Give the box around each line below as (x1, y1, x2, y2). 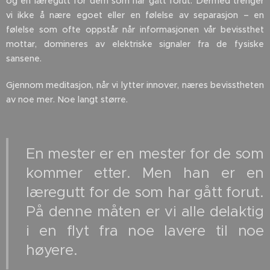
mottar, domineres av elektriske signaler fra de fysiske (6, 39, 264, 50)
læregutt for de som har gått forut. (26, 183, 264, 202)
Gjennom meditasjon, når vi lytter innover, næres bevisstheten (6, 80, 264, 91)
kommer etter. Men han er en (26, 164, 264, 183)
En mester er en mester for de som (26, 145, 264, 163)
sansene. (6, 53, 42, 64)
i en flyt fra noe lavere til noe (26, 222, 264, 240)
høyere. (26, 241, 78, 260)
